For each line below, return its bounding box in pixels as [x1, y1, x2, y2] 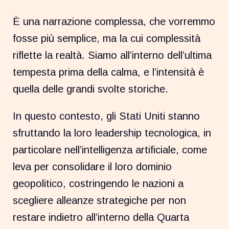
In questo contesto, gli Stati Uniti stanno [13, 110, 200, 122]
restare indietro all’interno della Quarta [13, 212, 190, 223]
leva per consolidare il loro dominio [13, 161, 172, 173]
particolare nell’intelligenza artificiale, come [13, 144, 208, 156]
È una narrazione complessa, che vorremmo [13, 16, 216, 28]
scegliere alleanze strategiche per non [13, 195, 187, 207]
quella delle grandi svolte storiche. [13, 83, 169, 95]
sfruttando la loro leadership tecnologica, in [13, 127, 212, 139]
